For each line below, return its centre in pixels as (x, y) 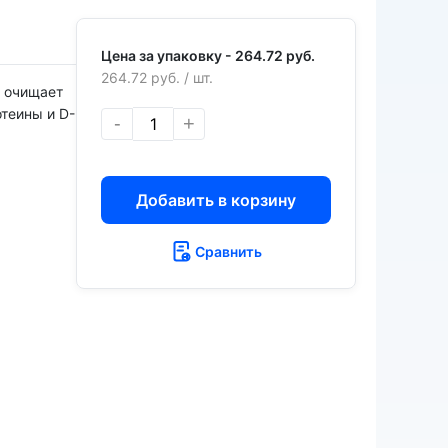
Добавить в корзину (216, 199)
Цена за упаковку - (168, 55)
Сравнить (228, 251)
